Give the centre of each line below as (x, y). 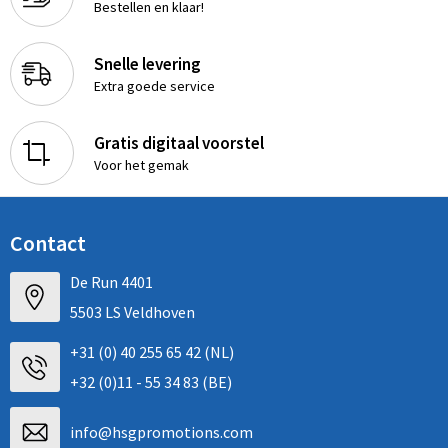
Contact (47, 243)
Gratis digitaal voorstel (178, 142)
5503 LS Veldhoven (132, 312)
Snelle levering (147, 63)
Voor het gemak (141, 164)
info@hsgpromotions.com (161, 432)
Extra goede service (154, 85)
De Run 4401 (111, 282)
